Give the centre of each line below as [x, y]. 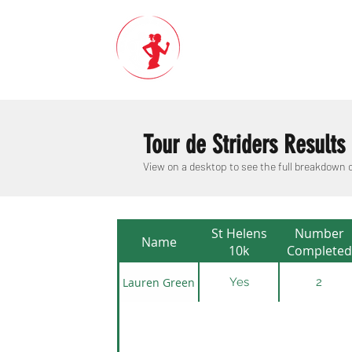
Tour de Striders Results [244, 145]
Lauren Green [159, 282]
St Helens [239, 233]
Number [319, 233]
